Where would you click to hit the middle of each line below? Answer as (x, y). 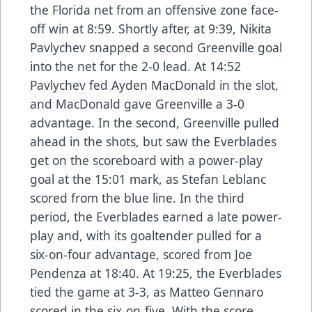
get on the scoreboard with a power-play (146, 160)
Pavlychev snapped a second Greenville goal (156, 47)
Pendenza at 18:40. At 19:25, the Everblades (156, 273)
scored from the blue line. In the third (137, 197)
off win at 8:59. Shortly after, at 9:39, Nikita (151, 28)
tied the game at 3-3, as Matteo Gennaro (147, 291)
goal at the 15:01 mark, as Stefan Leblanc (148, 179)
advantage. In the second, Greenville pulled (155, 122)
